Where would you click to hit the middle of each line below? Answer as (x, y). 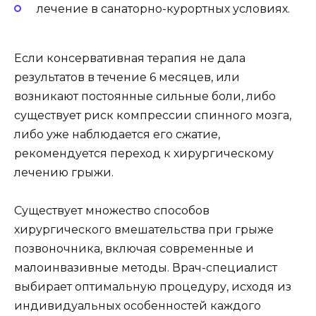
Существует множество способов (112, 211)
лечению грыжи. (64, 173)
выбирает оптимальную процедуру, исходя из (153, 287)
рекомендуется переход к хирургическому (144, 154)
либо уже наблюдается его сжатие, (117, 135)
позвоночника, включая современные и (134, 249)
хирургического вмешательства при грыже (144, 230)
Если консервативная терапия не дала (130, 59)
